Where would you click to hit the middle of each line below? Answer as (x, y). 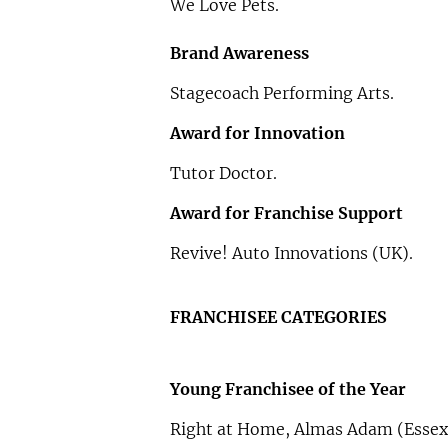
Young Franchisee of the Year (287, 389)
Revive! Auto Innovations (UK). (291, 253)
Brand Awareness (239, 53)
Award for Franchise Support (286, 213)
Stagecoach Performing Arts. (281, 93)
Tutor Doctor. (223, 173)
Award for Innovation (257, 133)
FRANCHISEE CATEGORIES (278, 317)
